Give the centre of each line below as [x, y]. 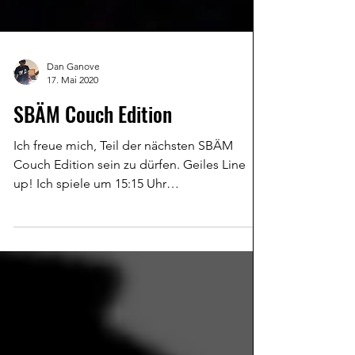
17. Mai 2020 [73, 105]
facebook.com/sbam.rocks [89, 228]
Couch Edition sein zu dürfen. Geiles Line [130, 190]
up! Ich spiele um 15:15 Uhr [90, 209]
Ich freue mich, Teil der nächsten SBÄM [123, 171]
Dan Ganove [73, 92]
